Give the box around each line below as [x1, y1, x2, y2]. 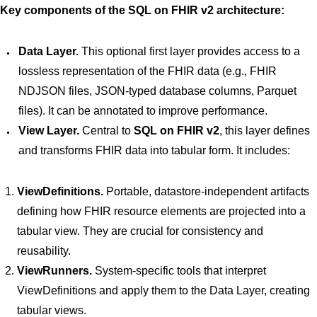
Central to [79, 125, 134, 137]
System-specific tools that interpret [92, 265, 266, 277]
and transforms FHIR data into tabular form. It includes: [18, 144, 290, 156]
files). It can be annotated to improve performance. [18, 105, 267, 117]
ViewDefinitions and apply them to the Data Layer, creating [17, 284, 310, 296]
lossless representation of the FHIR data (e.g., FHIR [18, 65, 277, 77]
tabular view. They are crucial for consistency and [17, 225, 263, 237]
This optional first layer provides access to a [79, 45, 300, 57]
